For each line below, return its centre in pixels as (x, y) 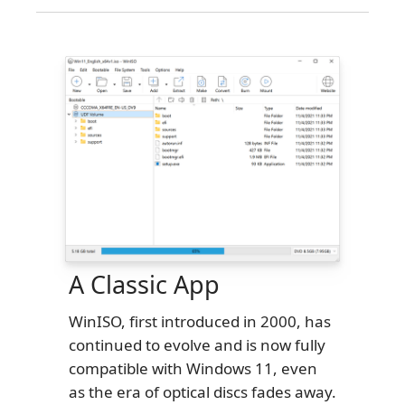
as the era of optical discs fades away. (202, 392)
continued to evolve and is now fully (197, 345)
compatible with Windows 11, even (193, 368)
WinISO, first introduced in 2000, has (200, 321)
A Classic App (144, 284)
